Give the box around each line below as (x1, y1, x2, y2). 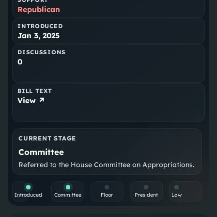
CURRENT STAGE (18, 134, 77, 142)
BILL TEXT (17, 87, 52, 95)
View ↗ (17, 96, 46, 106)
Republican (17, 5, 61, 15)
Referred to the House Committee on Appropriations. (18, 160, 195, 170)
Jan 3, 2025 (17, 31, 60, 41)
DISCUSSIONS (17, 48, 66, 56)
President (134, 191, 158, 199)
